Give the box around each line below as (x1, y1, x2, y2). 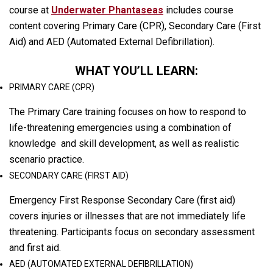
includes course (163, 4, 233, 16)
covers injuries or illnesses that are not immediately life (9, 210, 246, 222)
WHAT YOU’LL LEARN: (75, 63, 198, 79)
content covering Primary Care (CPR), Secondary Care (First (9, 20, 261, 32)
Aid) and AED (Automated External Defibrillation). (9, 36, 214, 48)
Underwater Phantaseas (51, 4, 163, 16)
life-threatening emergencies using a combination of (9, 122, 232, 134)
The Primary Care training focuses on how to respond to (9, 106, 246, 118)
